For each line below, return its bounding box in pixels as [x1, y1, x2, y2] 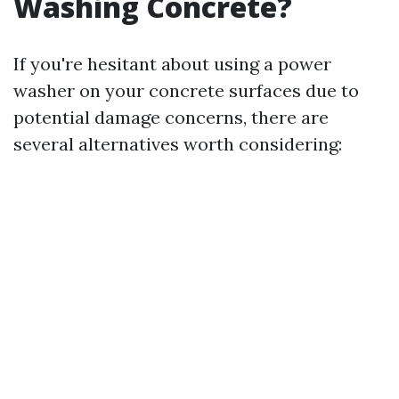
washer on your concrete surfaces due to [13, 79, 359, 102]
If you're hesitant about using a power [13, 53, 331, 75]
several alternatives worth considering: [13, 133, 342, 155]
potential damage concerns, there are [13, 106, 329, 128]
